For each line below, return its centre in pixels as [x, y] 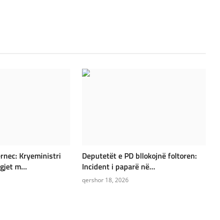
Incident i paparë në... [119, 166]
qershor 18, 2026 [106, 180]
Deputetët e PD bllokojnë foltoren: [140, 155]
